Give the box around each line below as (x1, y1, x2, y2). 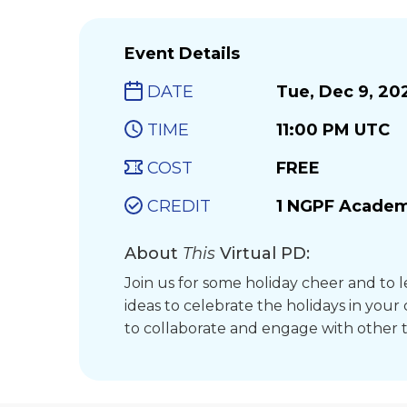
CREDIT (147, 196, 211, 216)
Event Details (124, 44, 240, 64)
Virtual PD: (215, 243, 314, 263)
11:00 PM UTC (275, 120, 390, 140)
